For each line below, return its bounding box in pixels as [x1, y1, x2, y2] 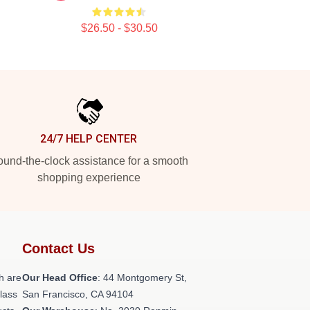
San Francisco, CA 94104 [22, 289, 134, 300]
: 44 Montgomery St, [98, 272, 187, 283]
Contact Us [22, 241, 95, 256]
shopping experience [37, 172, 140, 183]
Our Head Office [22, 272, 98, 283]
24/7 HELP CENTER [40, 132, 137, 145]
